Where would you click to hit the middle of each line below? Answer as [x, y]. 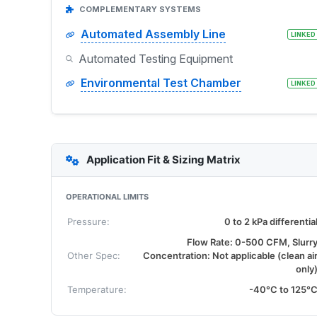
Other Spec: [94, 255]
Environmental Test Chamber [161, 83]
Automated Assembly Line [153, 34]
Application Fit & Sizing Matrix [163, 160]
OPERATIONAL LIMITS [107, 197]
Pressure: [88, 221]
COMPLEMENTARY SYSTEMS [139, 9]
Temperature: [97, 289]
